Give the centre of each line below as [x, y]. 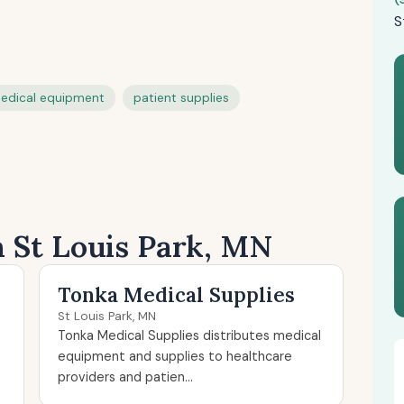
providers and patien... [126, 377]
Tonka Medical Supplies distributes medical [190, 335]
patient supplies [181, 98]
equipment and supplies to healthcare [175, 356]
